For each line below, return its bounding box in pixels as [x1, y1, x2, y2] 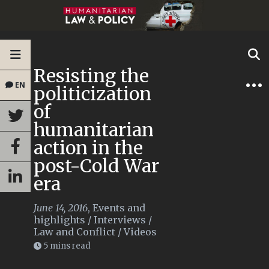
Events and [92, 202, 145, 214]
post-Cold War [34, 154, 159, 178]
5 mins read [44, 241, 91, 252]
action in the [34, 136, 143, 160]
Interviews [94, 214, 146, 226]
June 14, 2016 [34, 202, 88, 214]
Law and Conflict [34, 226, 115, 238]
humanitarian [34, 118, 154, 142]
